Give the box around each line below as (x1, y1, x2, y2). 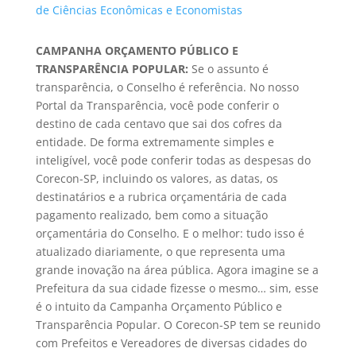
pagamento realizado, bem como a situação (35, 207, 268, 222)
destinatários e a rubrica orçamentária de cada (35, 188, 287, 204)
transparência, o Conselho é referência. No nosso (35, 79, 299, 95)
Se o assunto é (188, 60, 269, 76)
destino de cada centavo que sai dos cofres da (35, 115, 282, 131)
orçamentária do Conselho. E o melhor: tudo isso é (35, 225, 304, 241)
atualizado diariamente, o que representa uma (35, 243, 285, 259)
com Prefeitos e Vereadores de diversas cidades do (35, 335, 307, 350)
